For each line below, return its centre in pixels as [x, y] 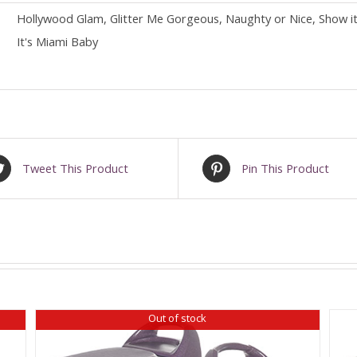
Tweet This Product [75, 168]
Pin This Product [285, 168]
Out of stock [177, 318]
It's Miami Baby [57, 41]
